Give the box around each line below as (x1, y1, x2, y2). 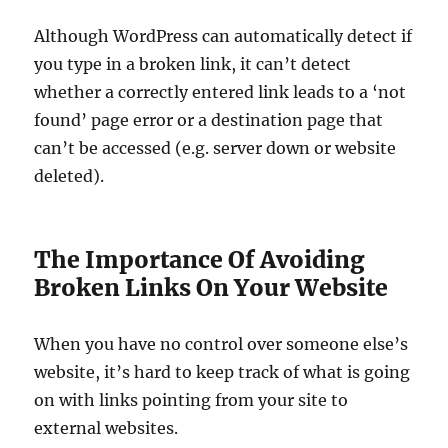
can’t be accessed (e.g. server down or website (34, 138, 397, 159)
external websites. (34, 418, 179, 439)
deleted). (34, 166, 105, 187)
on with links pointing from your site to (34, 390, 349, 411)
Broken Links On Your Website (34, 273, 389, 303)
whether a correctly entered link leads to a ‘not (34, 82, 407, 103)
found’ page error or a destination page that (34, 110, 384, 131)
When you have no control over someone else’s (34, 334, 409, 355)
